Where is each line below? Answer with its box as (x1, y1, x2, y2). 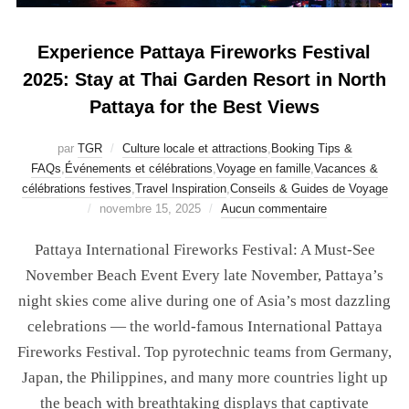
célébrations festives (21, 181, 131, 195)
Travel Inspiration (134, 181, 226, 195)
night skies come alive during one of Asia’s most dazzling (18, 291, 391, 309)
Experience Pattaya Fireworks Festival (37, 41, 371, 62)
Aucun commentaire (220, 201, 327, 215)
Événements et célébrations (65, 161, 213, 175)
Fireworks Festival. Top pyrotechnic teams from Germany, (17, 342, 392, 361)
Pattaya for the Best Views (89, 96, 320, 117)
